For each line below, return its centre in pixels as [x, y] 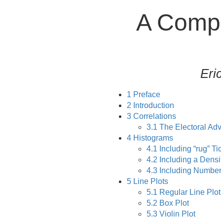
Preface [146, 94]
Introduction [153, 105]
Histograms [152, 138]
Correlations [154, 116]
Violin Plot [176, 214]
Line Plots [150, 181]
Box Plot [173, 203]
